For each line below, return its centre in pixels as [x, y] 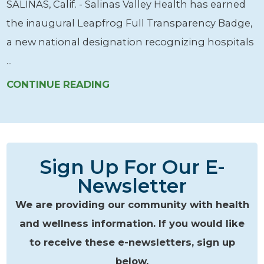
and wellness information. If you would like [132, 223]
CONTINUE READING [58, 85]
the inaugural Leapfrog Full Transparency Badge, [130, 23]
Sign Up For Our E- [132, 166]
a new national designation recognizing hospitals [131, 42]
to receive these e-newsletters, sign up [132, 242]
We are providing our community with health [132, 204]
